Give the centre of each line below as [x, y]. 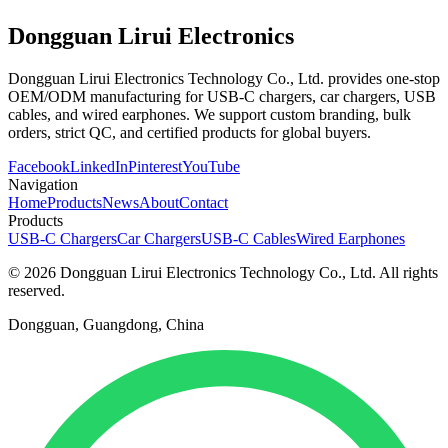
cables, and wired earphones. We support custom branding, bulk [209, 114]
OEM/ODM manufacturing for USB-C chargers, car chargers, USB [222, 96]
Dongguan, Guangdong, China [106, 324]
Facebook [39, 166]
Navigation [43, 184]
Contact [203, 202]
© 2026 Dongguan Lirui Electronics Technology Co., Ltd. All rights [223, 272]
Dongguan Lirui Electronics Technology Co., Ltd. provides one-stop [224, 78]
